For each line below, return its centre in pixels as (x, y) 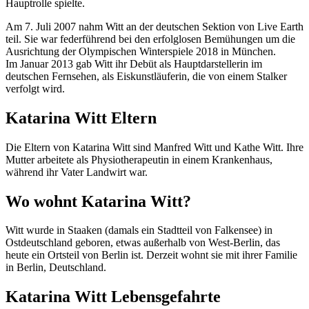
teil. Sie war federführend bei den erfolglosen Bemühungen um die (150, 39)
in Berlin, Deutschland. (56, 268)
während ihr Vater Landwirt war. (77, 172)
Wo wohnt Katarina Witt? (98, 201)
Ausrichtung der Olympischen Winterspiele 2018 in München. (141, 51)
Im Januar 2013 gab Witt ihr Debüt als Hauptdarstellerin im (134, 63)
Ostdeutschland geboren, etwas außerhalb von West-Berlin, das (143, 243)
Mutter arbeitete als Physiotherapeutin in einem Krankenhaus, (139, 159)
